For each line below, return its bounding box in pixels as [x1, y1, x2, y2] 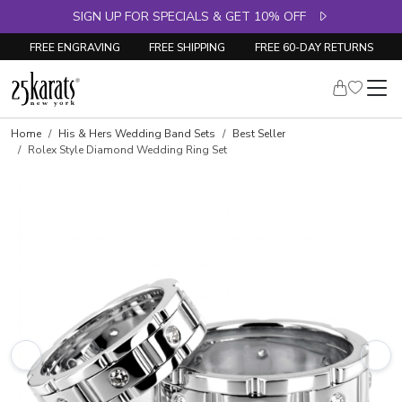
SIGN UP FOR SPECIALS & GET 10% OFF [73, 8, 317, 25]
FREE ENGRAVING [29, 39, 120, 55]
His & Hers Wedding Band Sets [58, 127, 215, 141]
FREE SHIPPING [149, 39, 225, 55]
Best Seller [232, 127, 285, 141]
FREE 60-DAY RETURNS [254, 39, 373, 55]
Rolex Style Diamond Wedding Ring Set [28, 143, 227, 157]
